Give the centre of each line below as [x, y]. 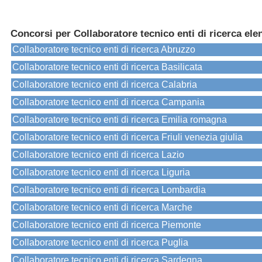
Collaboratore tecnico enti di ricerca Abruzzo [104, 50]
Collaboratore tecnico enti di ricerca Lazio [98, 155]
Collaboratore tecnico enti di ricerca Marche [102, 208]
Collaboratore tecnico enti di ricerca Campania [108, 102]
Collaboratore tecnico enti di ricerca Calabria [105, 85]
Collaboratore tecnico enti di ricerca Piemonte [107, 225]
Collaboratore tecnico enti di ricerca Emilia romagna [120, 120]
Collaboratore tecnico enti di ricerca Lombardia [109, 190]
